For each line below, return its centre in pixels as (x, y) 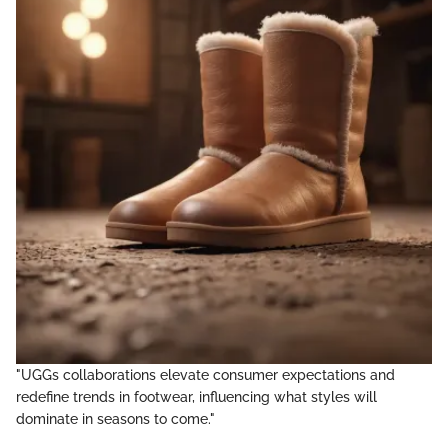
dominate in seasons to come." (115, 419)
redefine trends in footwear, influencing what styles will (196, 397)
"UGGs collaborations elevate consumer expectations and (205, 375)
